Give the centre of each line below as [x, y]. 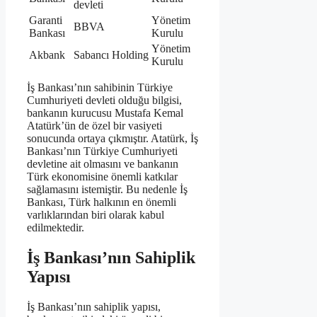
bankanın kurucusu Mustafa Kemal [105, 113]
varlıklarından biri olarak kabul [96, 214]
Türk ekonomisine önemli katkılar [102, 176]
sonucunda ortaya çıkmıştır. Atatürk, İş [113, 138]
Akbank [47, 54]
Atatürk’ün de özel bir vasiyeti [94, 125]
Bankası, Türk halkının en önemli [102, 202]
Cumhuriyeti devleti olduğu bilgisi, [104, 100]
